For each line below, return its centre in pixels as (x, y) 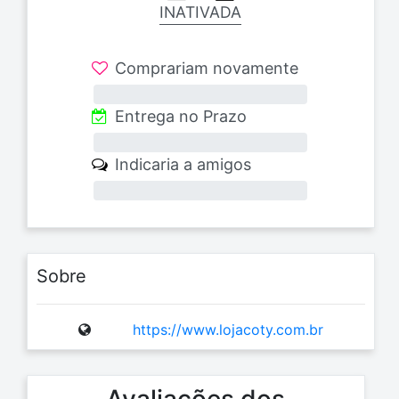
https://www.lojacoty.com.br (228, 330)
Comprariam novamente (207, 69)
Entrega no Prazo (181, 117)
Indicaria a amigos (183, 165)
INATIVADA (201, 12)
